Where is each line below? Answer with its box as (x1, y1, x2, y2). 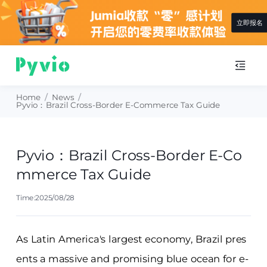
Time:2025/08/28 (15, 194, 74, 203)
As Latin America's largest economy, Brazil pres (15, 233, 247, 246)
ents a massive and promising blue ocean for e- (15, 253, 249, 265)
